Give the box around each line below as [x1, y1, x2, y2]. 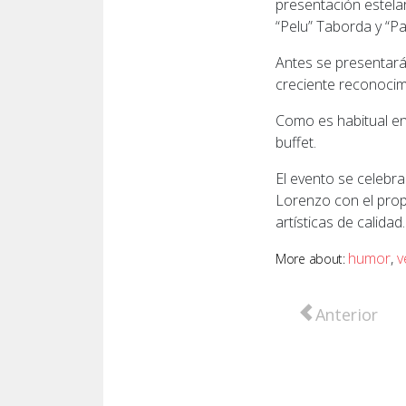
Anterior [314, 303, 378, 325]
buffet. [275, 131, 316, 152]
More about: [275, 249, 349, 267]
